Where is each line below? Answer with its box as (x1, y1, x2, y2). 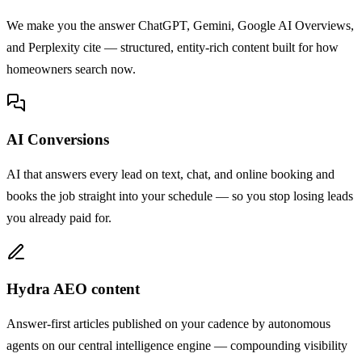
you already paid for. (6, 210, 112, 226)
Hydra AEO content (6, 280, 140, 297)
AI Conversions (6, 130, 109, 148)
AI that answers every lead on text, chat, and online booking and (6, 166, 335, 183)
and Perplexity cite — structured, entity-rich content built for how (6, 39, 339, 55)
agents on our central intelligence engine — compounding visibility (6, 338, 347, 354)
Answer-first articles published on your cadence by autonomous (6, 316, 330, 332)
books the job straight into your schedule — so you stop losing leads (6, 188, 353, 204)
